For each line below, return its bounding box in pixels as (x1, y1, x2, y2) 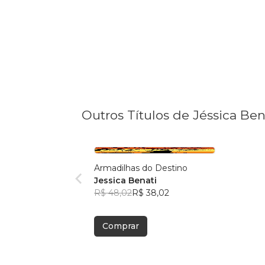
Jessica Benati (94, 175, 157, 186)
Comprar (102, 221, 139, 232)
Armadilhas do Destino (94, 163, 188, 174)
